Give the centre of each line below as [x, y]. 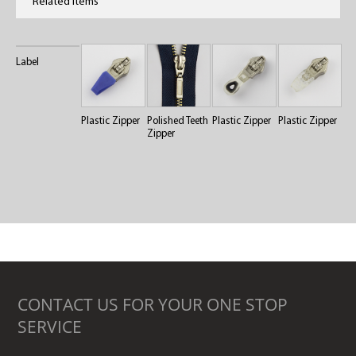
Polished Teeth [177, 122]
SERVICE [50, 327]
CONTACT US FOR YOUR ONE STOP [153, 305]
